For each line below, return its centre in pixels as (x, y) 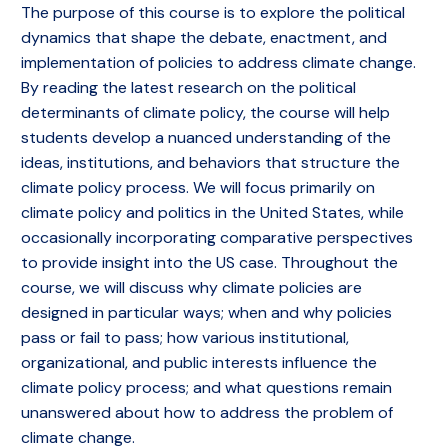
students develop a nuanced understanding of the (206, 137)
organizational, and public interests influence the (199, 362)
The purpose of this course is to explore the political (213, 12)
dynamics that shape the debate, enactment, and (204, 37)
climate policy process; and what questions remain (207, 387)
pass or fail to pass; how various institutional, (185, 337)
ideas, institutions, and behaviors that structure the (211, 162)
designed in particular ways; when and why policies (207, 312)
